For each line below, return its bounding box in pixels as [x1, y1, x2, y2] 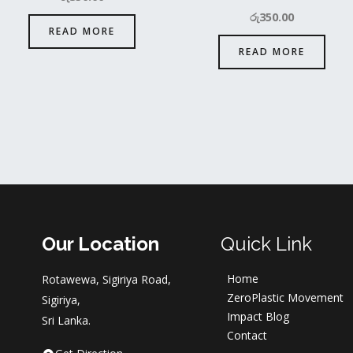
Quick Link [220, 232, 312, 256]
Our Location [41, 232, 159, 256]
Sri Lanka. [41, 313, 91, 329]
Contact [226, 328, 267, 344]
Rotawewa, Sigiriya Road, [41, 272, 171, 288]
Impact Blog [226, 309, 289, 325]
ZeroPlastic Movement [226, 290, 344, 306]
